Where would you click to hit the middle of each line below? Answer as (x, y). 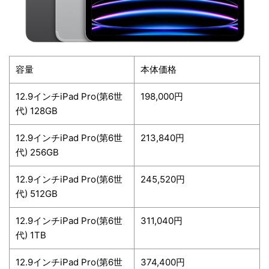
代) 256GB (37, 153)
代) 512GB (37, 194)
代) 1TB (31, 235)
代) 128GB (37, 111)
